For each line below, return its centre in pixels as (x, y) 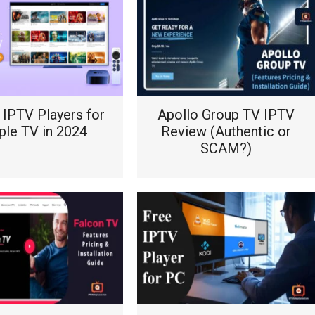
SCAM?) (226, 148)
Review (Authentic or (226, 131)
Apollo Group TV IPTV (226, 115)
